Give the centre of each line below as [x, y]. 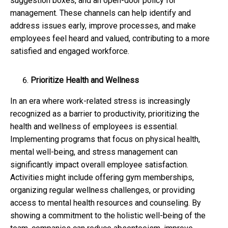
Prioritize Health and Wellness [85, 80]
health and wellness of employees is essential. [94, 126]
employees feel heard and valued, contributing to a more [110, 38]
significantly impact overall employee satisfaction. [99, 164]
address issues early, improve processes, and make [103, 25]
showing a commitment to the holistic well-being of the [108, 215]
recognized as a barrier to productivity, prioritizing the [105, 113]
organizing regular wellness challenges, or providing [103, 190]
